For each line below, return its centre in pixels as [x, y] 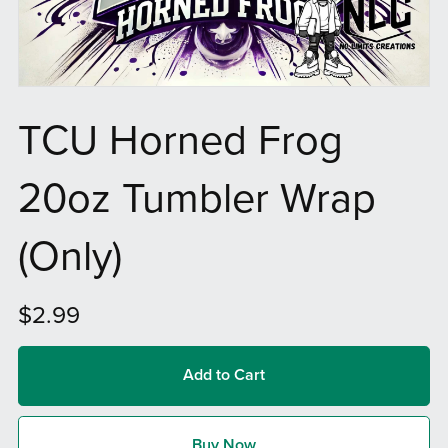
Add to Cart [224, 375]
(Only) [69, 257]
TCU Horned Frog [180, 141]
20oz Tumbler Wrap [196, 199]
